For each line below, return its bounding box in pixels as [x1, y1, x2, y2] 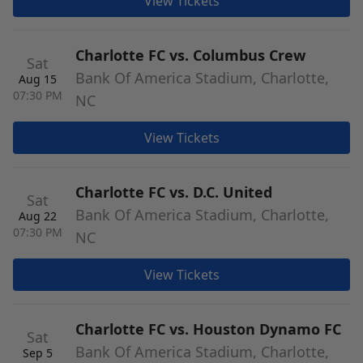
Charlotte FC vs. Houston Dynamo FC [75, 319, 341, 339]
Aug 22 [19, 208, 57, 224]
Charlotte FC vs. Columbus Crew [75, 45, 305, 65]
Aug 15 [19, 71, 57, 87]
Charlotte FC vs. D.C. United [75, 182, 272, 202]
